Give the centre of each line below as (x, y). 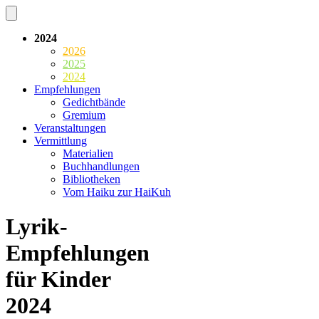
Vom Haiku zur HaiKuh (117, 192)
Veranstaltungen (70, 128)
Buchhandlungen (101, 166)
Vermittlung (61, 141)
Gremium (84, 115)
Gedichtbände (94, 102)
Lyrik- (37, 227)
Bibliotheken (91, 179)
